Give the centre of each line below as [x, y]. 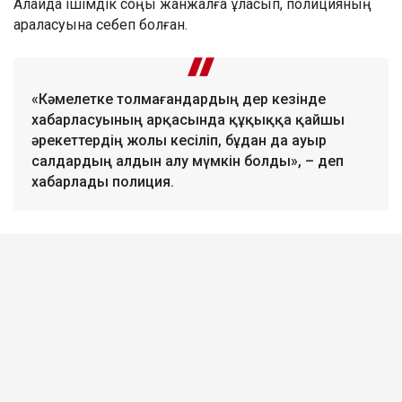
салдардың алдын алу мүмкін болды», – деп [188, 162]
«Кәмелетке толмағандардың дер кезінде [179, 100]
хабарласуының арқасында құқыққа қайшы [188, 120]
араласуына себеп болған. [100, 25]
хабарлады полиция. [103, 182]
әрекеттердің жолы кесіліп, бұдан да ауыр [179, 141]
